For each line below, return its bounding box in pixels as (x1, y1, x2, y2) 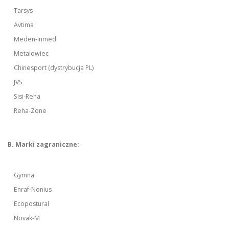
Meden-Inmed (14, 35, 57, 44)
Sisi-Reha (14, 92, 41, 101)
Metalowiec (14, 49, 49, 58)
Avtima (14, 20, 34, 30)
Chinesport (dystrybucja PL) (14, 63, 94, 73)
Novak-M (14, 214, 40, 223)
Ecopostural (14, 199, 50, 209)
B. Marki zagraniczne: (8, 140, 79, 149)
